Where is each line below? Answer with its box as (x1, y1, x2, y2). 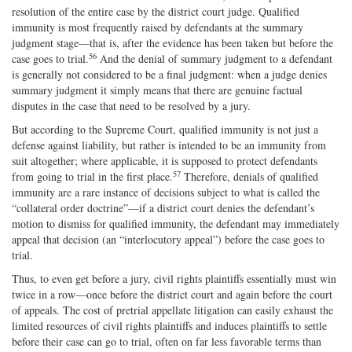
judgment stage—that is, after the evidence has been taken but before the (12, 35, 333, 50)
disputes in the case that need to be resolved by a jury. (12, 97, 251, 113)
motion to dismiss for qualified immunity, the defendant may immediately (12, 215, 339, 231)
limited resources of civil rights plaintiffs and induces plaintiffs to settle (12, 317, 327, 333)
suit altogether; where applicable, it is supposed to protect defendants (12, 152, 317, 168)
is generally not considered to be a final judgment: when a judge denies (12, 66, 327, 82)
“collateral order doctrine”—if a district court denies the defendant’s (12, 200, 314, 215)
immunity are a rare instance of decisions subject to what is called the (12, 184, 320, 200)
